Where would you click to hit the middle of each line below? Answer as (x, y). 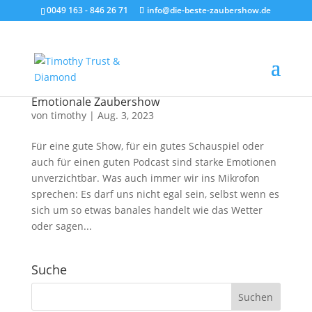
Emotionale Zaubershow (95, 102)
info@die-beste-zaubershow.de (209, 10)
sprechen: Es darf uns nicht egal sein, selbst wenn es (155, 194)
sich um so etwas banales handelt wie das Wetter (147, 210)
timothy (68, 115)
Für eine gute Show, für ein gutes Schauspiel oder (147, 146)
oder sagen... (61, 226)
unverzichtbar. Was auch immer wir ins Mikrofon (145, 178)
